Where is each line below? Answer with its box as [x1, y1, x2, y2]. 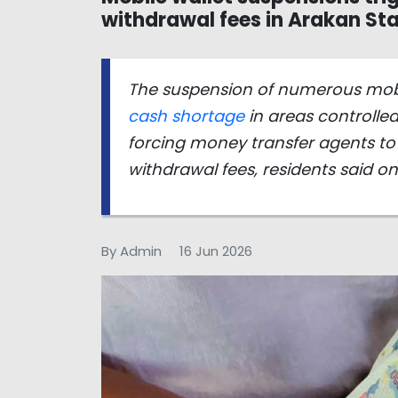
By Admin [101, 242, 162, 260]
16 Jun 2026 [179, 242, 252, 260]
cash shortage [128, 105, 244, 127]
